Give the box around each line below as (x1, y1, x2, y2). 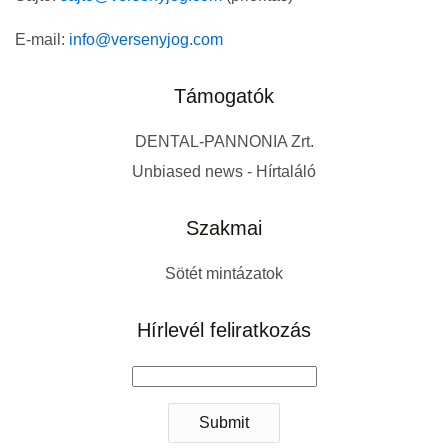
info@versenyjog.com (69, 31, 223, 49)
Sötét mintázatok (165, 265, 283, 283)
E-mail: (15, 31, 69, 49)
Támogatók (174, 85, 274, 108)
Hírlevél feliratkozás (137, 319, 311, 342)
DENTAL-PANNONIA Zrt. (134, 133, 314, 151)
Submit (199, 414, 249, 432)
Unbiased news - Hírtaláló (132, 163, 316, 181)
